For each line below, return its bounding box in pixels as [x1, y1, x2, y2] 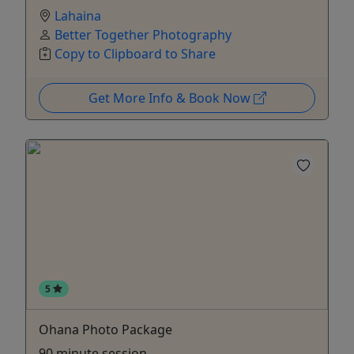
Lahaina [55, 6, 101, 24]
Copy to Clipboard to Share [55, 44, 216, 62]
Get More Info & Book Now [88, 88, 254, 107]
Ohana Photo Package [39, 320, 172, 338]
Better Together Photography [55, 25, 232, 43]
